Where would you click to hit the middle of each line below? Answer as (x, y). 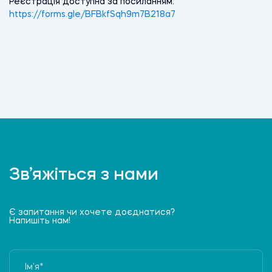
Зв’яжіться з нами (84, 175)
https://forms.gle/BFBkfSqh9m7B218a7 (92, 14)
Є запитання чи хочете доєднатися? (92, 212)
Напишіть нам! (40, 221)
